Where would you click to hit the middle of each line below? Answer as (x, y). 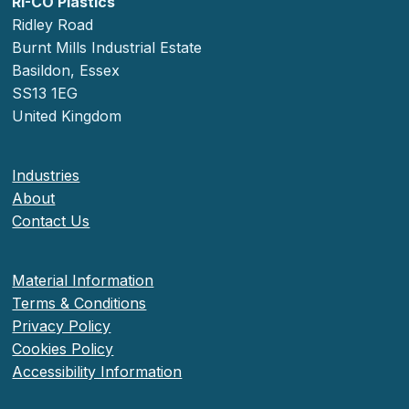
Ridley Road (53, 24)
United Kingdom (67, 115)
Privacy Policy (62, 325)
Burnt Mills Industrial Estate (107, 47)
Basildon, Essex (66, 70)
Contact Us (51, 220)
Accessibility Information (97, 371)
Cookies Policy (63, 348)
